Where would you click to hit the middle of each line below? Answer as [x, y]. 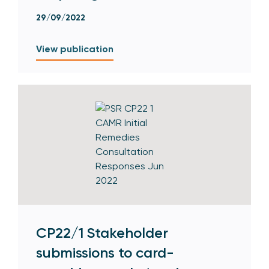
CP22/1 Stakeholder [102, 232]
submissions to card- [105, 252]
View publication [75, 49]
